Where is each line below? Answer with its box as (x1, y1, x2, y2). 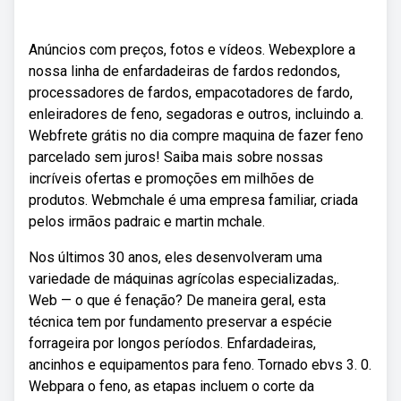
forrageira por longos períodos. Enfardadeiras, (29, 335, 316, 352)
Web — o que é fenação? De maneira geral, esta (29, 292, 326, 309)
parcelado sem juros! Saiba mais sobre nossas (29, 149, 323, 166)
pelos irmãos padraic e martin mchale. (29, 213, 265, 230)
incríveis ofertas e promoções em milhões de (29, 170, 314, 187)
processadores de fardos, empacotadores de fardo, (29, 84, 353, 101)
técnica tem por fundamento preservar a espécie (29, 313, 332, 330)
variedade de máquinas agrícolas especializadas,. (29, 270, 339, 287)
